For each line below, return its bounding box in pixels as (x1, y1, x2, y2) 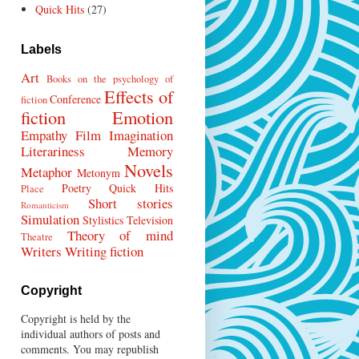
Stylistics (83, 212, 123, 228)
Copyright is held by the (21, 311, 131, 327)
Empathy (21, 126, 67, 145)
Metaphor (21, 163, 72, 182)
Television (127, 212, 173, 228)
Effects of (104, 84, 173, 109)
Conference (50, 91, 101, 107)
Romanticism (21, 199, 69, 212)
